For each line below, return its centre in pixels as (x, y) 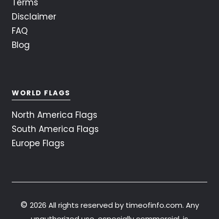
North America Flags (55, 115)
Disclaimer (34, 17)
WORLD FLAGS (41, 93)
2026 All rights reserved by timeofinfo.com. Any (114, 205)
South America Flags (55, 129)
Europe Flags (38, 143)
